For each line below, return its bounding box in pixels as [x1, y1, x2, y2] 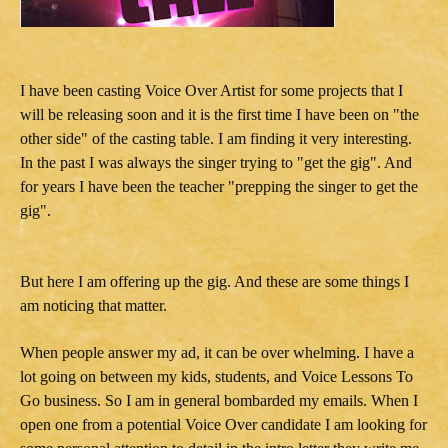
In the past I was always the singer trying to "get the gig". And [20, 153, 412, 171]
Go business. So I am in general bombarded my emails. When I [20, 391, 418, 409]
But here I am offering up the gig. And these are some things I [20, 272, 409, 290]
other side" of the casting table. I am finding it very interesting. [20, 129, 412, 147]
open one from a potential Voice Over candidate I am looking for [20, 415, 427, 433]
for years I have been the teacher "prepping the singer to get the [20, 177, 418, 195]
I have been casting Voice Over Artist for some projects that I [20, 81, 403, 99]
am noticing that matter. [20, 296, 167, 314]
